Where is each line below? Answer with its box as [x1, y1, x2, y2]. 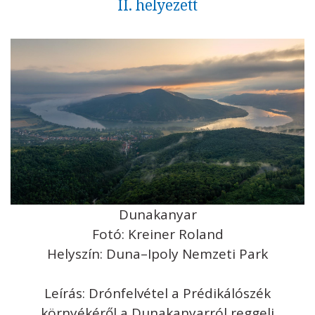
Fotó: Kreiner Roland [91, 224, 224, 243]
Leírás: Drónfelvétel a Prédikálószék [44, 283, 271, 302]
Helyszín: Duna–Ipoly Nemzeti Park [47, 244, 268, 263]
